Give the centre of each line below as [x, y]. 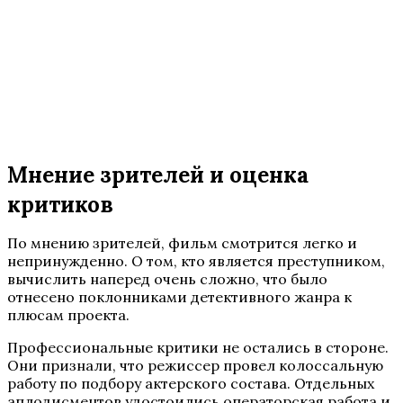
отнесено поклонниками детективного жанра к [179, 296]
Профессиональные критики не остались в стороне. [198, 347]
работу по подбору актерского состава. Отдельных [191, 383]
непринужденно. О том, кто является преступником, [196, 260]
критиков [60, 204]
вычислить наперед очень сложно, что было [167, 278]
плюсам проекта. [68, 314]
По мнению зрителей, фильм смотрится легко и [182, 242]
